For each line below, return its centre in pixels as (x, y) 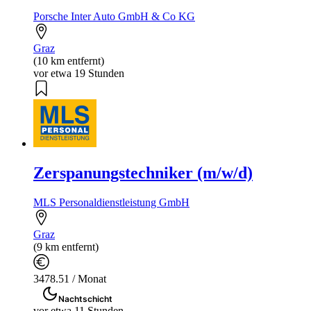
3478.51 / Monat (70, 278)
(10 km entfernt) (69, 60)
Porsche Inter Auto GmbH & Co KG (114, 16)
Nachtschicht (85, 299)
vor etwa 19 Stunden (79, 73)
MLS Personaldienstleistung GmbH (111, 202)
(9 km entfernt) (66, 246)
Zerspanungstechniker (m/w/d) (143, 173)
